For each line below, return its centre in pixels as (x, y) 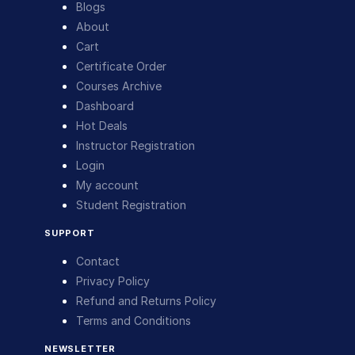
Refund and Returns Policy (146, 300)
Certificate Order (121, 66)
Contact (98, 261)
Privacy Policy (113, 281)
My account (107, 185)
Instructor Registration (136, 145)
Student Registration (131, 204)
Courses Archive (119, 86)
